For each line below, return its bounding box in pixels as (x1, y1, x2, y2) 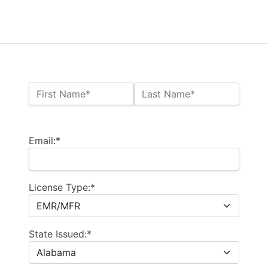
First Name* (36, 88, 90, 100)
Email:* (29, 135, 60, 147)
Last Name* (142, 88, 195, 100)
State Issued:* (29, 228, 92, 240)
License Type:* (29, 181, 95, 194)
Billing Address (28, 115, 95, 127)
